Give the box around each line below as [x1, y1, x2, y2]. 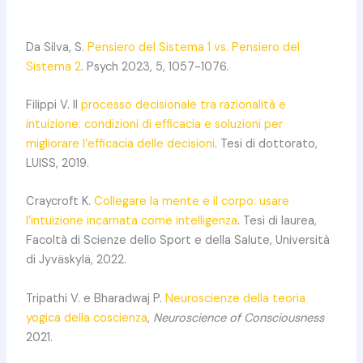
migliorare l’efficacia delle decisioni [25, 136, 215, 152]
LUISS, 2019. [25, 156, 89, 171]
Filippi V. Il [25, 97, 81, 113]
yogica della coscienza [25, 310, 147, 326]
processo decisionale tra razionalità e [80, 97, 286, 113]
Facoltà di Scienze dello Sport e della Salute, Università [25, 233, 330, 249]
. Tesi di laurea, [237, 213, 317, 229]
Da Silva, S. [25, 39, 88, 55]
